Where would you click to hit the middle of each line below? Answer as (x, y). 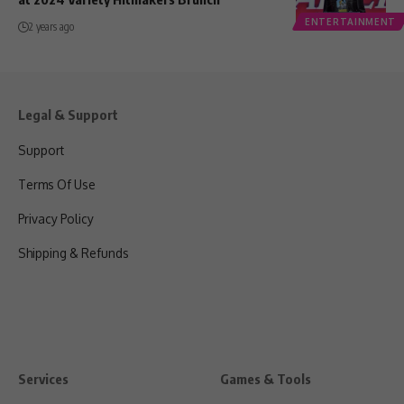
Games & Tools (266, 379)
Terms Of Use (57, 185)
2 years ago (51, 27)
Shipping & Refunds (73, 253)
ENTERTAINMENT (351, 22)
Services (43, 379)
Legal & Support (68, 115)
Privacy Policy (56, 219)
